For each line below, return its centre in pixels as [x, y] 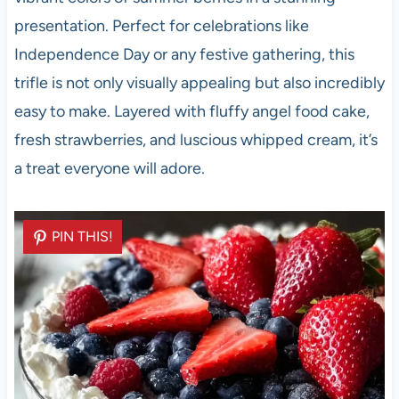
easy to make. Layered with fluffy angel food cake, [191, 112]
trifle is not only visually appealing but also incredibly [199, 83]
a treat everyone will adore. [109, 169]
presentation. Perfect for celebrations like [161, 26]
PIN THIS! [82, 237]
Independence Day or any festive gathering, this [184, 55]
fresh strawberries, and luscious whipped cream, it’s [195, 140]
